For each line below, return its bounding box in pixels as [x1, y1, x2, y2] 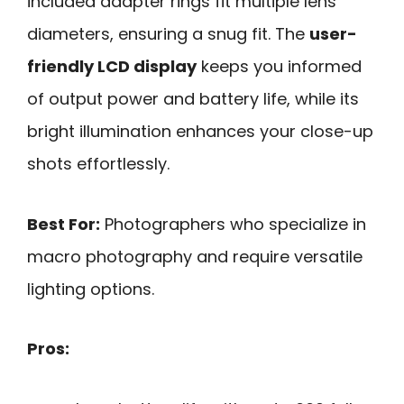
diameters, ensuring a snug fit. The [27, 22, 309, 45]
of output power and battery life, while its [27, 87, 359, 110]
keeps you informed [197, 54, 362, 78]
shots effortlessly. [27, 151, 170, 175]
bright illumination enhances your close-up [27, 119, 373, 142]
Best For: [27, 212, 100, 235]
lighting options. [27, 277, 154, 300]
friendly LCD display [27, 54, 197, 78]
